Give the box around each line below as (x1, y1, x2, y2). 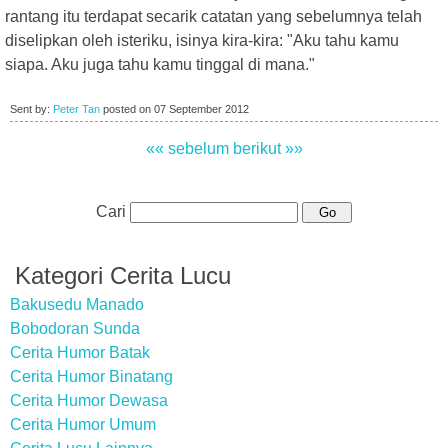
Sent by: (10, 103, 53, 115)
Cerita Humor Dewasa (10, 392, 168, 409)
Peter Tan (53, 103, 100, 115)
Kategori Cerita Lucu (15, 262, 231, 289)
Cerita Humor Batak (10, 344, 150, 361)
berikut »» (232, 140, 303, 157)
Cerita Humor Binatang (10, 368, 173, 385)
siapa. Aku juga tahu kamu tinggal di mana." (5, 56, 315, 73)
